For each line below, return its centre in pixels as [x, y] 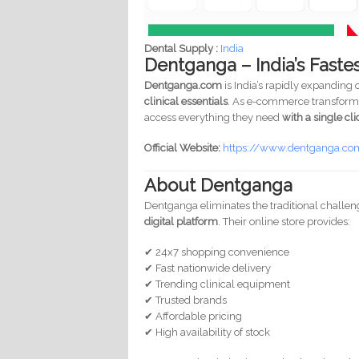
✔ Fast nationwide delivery [208, 268]
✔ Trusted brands [186, 300]
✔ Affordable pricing [194, 316]
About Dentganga [219, 185]
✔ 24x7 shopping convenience [217, 252]
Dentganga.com [184, 86]
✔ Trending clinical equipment [218, 284]
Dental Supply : [183, 49]
